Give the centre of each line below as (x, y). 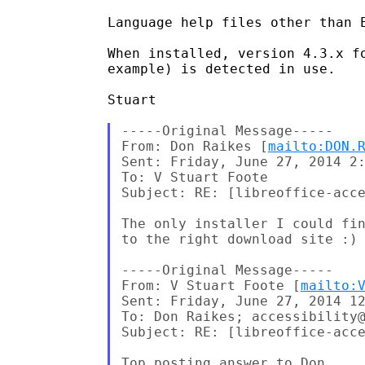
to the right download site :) (239, 239)
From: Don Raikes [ (194, 146)
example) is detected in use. (222, 68)
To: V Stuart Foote (194, 177)
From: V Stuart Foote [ (211, 285)
